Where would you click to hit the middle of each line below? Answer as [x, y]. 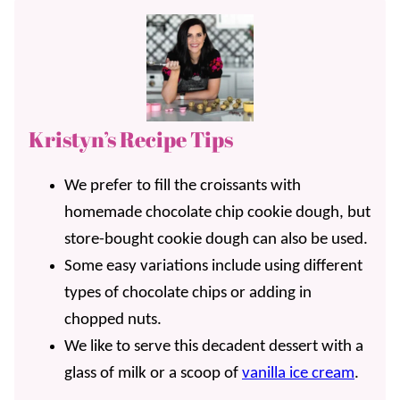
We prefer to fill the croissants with [183, 187]
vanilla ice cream [298, 374]
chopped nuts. [113, 321]
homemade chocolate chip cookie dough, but [217, 213]
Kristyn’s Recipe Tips [131, 140]
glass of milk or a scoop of [153, 374]
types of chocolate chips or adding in [188, 294]
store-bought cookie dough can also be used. [216, 240]
